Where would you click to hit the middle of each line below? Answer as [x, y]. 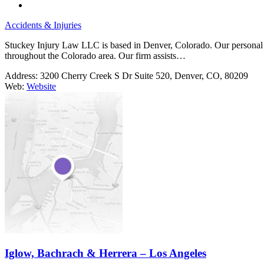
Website [41, 87]
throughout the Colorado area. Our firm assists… [95, 56]
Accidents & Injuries [43, 25]
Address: [21, 76]
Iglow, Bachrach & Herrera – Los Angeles [105, 253]
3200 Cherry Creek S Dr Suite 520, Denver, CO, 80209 [144, 76]
